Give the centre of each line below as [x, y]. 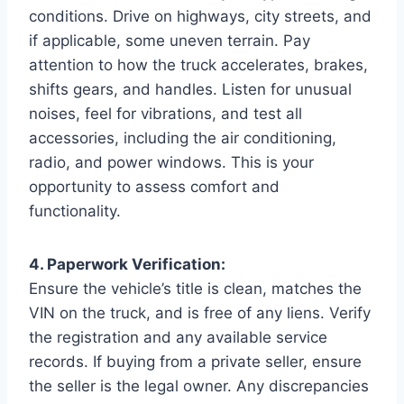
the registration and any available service [178, 337]
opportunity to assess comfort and [154, 186]
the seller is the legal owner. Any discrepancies [199, 386]
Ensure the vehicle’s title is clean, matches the [195, 288]
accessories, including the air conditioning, [183, 138]
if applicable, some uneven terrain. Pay [170, 40]
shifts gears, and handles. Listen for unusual [190, 89]
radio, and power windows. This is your [171, 162]
